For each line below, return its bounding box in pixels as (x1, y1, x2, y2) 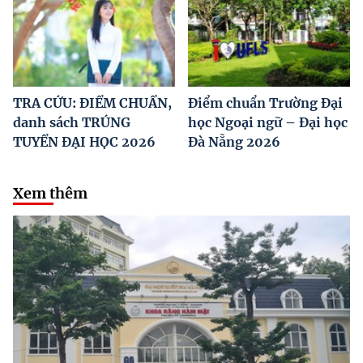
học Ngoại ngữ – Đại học (188, 114, 348, 131)
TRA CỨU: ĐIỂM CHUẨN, (13, 95, 172, 112)
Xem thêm (13, 184, 88, 203)
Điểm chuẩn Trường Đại (188, 95, 343, 112)
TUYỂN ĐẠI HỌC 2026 (13, 134, 156, 151)
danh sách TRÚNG (13, 114, 130, 131)
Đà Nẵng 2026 (188, 134, 280, 151)
